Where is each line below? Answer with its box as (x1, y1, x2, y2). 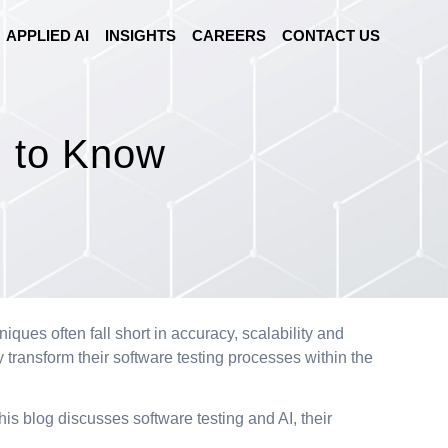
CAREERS (192, 27, 266, 44)
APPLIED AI (6, 27, 89, 44)
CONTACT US (282, 27, 380, 44)
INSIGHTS (105, 27, 176, 44)
